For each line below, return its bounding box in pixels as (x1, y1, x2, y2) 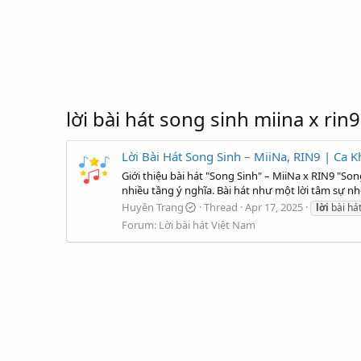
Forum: (122, 217, 159, 232)
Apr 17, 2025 (245, 199, 304, 214)
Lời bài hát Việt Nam (159, 217, 255, 232)
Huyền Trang (122, 199, 184, 214)
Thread (204, 199, 239, 214)
